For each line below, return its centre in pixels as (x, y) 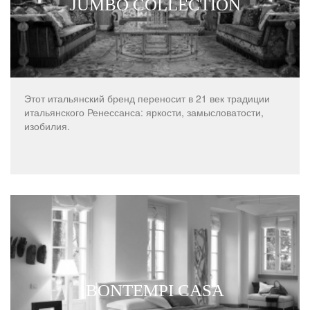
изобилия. (47, 126)
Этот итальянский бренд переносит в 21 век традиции (147, 98)
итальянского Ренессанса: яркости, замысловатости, (144, 112)
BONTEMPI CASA (155, 291)
